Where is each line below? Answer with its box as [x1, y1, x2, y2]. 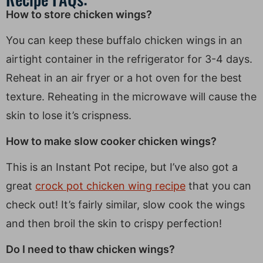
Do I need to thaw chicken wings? [6, 242, 175, 255]
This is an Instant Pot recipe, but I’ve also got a [6, 160, 238, 173]
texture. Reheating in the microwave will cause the [6, 90, 257, 103]
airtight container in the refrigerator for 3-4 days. [6, 52, 252, 65]
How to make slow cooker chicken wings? [6, 134, 217, 147]
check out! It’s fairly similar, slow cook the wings [6, 198, 245, 211]
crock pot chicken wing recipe [35, 179, 186, 192]
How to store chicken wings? [6, 8, 152, 21]
